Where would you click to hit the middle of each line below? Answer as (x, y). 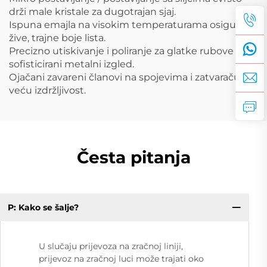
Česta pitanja (133, 157)
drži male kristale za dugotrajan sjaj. (92, 11)
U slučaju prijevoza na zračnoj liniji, (111, 246)
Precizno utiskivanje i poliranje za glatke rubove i (124, 51)
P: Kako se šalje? (43, 207)
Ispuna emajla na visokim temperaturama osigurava (132, 24)
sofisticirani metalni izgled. (72, 64)
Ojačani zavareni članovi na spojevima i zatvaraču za (131, 77)
